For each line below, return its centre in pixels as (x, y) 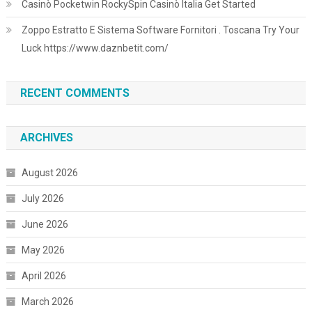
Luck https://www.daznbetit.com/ (95, 48)
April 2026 (44, 276)
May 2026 (43, 250)
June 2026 (45, 224)
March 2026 (47, 302)
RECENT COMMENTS (75, 93)
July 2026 (42, 198)
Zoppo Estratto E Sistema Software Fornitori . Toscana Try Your (160, 30)
